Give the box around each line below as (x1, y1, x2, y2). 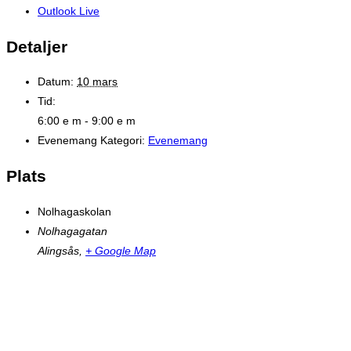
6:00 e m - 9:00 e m (38, 114, 136, 128)
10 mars (77, 75, 118, 89)
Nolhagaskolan (38, 204, 111, 218)
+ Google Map (85, 244, 156, 257)
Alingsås (38, 244, 79, 257)
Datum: (38, 75, 74, 89)
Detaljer (6, 37, 67, 56)
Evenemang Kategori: (38, 134, 145, 147)
